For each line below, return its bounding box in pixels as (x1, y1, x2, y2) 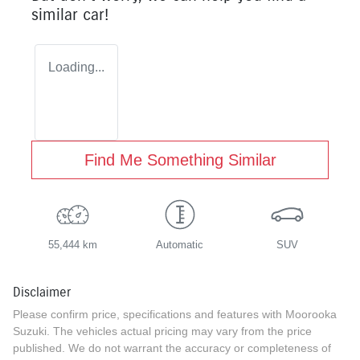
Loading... (48, 59, 104, 74)
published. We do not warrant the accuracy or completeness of (13, 341, 331, 354)
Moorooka (285, 307, 337, 321)
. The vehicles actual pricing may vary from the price (47, 324, 312, 337)
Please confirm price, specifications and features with (13, 307, 285, 321)
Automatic (156, 238, 204, 251)
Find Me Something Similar (84, 150, 276, 169)
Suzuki (13, 324, 47, 337)
